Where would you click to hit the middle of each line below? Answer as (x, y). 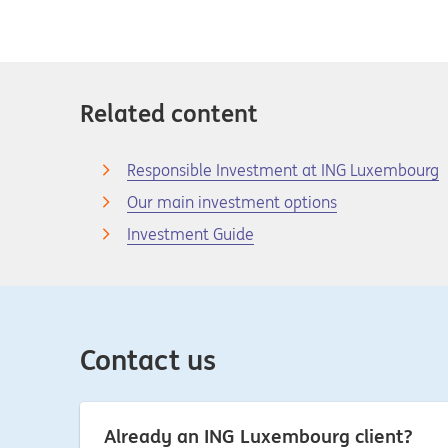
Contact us (148, 360)
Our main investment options (232, 202)
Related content (169, 113)
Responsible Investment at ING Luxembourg (283, 170)
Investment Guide (190, 234)
